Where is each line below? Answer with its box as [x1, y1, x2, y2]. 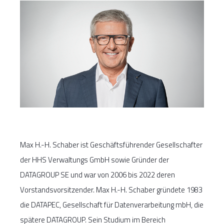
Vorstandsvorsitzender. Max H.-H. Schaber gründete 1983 [20, 184, 202, 196]
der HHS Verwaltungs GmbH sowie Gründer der [20, 154, 169, 166]
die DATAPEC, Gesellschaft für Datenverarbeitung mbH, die [20, 199, 203, 211]
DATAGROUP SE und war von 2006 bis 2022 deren [20, 169, 175, 181]
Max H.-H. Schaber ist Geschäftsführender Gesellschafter [20, 139, 202, 151]
